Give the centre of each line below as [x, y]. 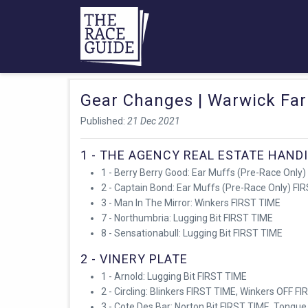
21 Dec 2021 [154, 121]
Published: [104, 121]
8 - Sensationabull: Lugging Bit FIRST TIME [192, 233]
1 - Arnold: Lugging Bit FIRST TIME [174, 276]
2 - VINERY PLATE [134, 259]
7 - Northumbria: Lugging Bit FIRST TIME [187, 218]
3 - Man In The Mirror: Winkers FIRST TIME [191, 203]
